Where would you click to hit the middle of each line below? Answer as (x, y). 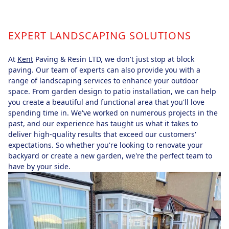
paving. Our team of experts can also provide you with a (104, 70)
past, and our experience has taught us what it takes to (103, 123)
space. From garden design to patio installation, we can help (112, 91)
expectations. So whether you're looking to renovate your (106, 145)
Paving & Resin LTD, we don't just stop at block (114, 59)
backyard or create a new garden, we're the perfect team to (110, 155)
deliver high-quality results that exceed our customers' (102, 134)
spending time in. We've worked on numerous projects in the (113, 112)
